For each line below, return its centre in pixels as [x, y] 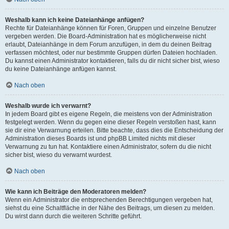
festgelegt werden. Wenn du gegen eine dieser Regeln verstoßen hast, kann [111, 122]
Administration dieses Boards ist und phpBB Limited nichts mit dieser [100, 139]
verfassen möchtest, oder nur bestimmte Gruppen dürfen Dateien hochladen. [111, 53]
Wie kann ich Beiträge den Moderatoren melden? [76, 192]
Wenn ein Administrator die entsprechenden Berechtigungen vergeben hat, [109, 200]
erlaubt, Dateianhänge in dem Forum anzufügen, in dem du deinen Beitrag [108, 44]
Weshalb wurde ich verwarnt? [48, 106]
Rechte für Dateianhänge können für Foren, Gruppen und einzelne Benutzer [111, 28]
